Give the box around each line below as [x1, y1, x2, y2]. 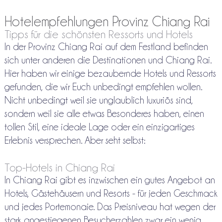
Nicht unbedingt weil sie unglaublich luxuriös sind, [4, 95, 193, 106]
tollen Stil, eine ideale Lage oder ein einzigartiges [4, 122, 195, 132]
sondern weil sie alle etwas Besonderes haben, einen [4, 109, 204, 119]
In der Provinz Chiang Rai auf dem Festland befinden [4, 42, 208, 52]
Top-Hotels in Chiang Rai [4, 162, 115, 174]
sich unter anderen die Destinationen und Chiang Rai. [4, 55, 212, 65]
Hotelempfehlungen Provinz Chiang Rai [4, 14, 210, 29]
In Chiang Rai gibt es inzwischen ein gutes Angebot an [4, 175, 215, 185]
